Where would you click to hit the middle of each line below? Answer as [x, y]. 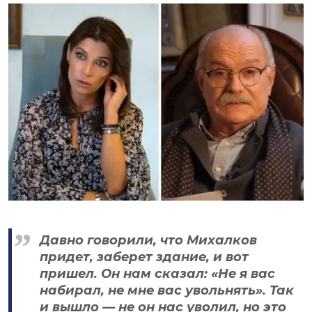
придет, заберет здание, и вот [144, 257]
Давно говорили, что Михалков [148, 241]
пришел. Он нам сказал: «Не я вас [157, 274]
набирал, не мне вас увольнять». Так [167, 291]
